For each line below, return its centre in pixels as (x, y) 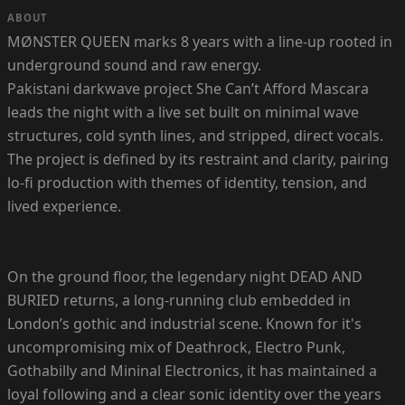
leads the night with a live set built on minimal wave (183, 112)
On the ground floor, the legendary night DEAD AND (185, 276)
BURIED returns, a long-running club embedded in (179, 300)
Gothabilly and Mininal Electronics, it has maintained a (192, 370)
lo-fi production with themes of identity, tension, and (187, 182)
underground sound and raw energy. (134, 65)
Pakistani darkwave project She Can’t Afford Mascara (188, 88)
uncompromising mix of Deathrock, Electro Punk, (176, 347)
